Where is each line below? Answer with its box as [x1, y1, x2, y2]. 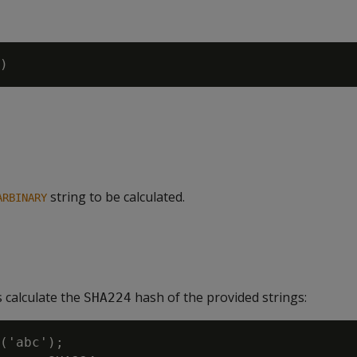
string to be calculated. [47, 188, 185, 206]
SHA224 [84, 290, 131, 305]
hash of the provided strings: [131, 288, 307, 306]
